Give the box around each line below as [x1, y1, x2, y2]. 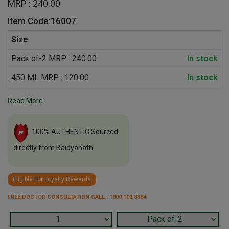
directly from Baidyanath [13, 143, 93, 152]
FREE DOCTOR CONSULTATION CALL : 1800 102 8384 [8, 193, 146, 200]
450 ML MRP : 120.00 [11, 73, 89, 83]
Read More [8, 97, 43, 105]
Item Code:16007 [8, 16, 76, 27]
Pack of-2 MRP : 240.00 [11, 54, 97, 64]
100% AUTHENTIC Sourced [32, 128, 118, 136]
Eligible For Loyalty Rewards [13, 175, 91, 183]
